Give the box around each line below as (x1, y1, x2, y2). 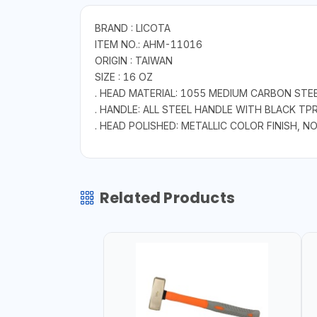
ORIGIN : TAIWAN (94, 54, 173, 67)
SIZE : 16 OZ (94, 71, 153, 83)
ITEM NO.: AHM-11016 (94, 38, 202, 51)
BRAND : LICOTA (94, 22, 171, 35)
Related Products (99, 188, 235, 209)
